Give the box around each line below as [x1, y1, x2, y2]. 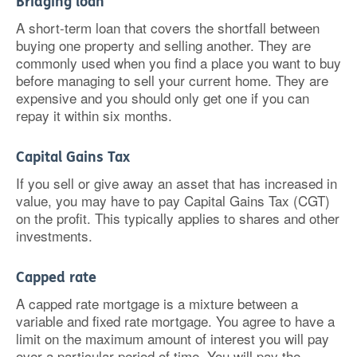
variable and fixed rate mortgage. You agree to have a [16, 311, 335, 331]
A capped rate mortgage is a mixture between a [16, 293, 298, 313]
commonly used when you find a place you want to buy [16, 53, 341, 73]
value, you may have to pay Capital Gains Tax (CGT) [16, 190, 330, 210]
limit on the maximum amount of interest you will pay [16, 328, 329, 348]
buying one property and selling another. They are [16, 35, 311, 55]
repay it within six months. [16, 105, 172, 125]
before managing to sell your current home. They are [16, 70, 328, 90]
